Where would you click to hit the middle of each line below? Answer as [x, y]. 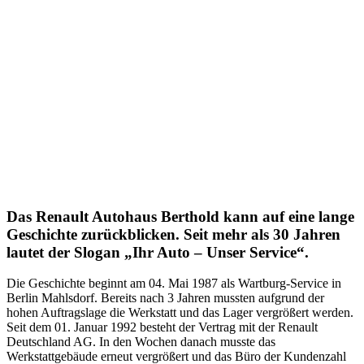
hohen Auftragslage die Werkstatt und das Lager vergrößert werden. [180, 313]
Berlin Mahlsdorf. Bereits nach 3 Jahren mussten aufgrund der [165, 298]
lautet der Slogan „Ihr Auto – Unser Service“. [158, 252]
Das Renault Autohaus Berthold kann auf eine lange [180, 216]
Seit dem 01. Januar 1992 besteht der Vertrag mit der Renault [162, 327]
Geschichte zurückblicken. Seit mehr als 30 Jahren [173, 234]
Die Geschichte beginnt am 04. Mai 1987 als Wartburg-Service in [174, 284]
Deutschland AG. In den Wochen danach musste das [141, 342]
